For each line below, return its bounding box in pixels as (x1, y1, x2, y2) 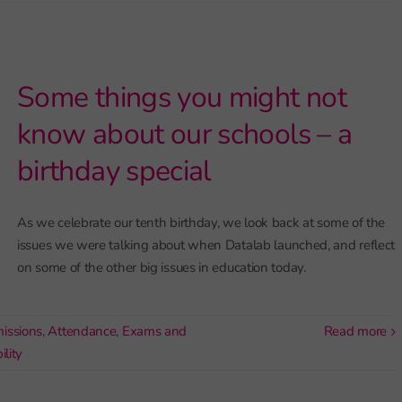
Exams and (121, 322, 188, 340)
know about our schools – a (17, 115, 353, 153)
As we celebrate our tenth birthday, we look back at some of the (17, 214, 386, 232)
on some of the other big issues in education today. (17, 258, 306, 276)
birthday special (17, 152, 211, 190)
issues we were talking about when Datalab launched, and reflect (17, 236, 396, 254)
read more (332, 322, 387, 340)
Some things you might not (17, 78, 346, 117)
